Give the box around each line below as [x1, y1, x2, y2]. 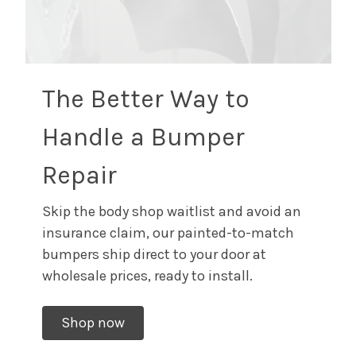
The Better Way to [41, 84, 250, 114]
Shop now [60, 314, 125, 332]
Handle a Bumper [41, 122, 245, 153]
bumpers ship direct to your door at [41, 246, 266, 264]
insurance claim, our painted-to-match [41, 224, 294, 242]
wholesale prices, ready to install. [41, 267, 256, 285]
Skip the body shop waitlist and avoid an [41, 203, 301, 221]
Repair [41, 161, 117, 191]
